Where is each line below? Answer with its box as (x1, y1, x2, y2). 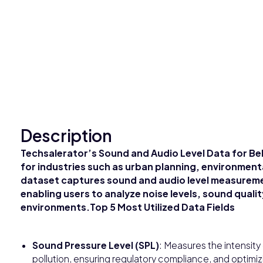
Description (21, 124, 112, 146)
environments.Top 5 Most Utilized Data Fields (21, 201, 235, 213)
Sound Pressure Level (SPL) (32, 239, 159, 251)
